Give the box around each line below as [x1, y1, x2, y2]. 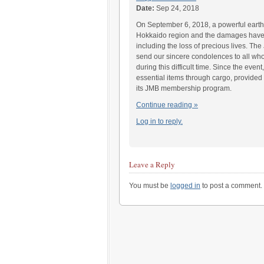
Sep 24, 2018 [154, 4, 199, 12]
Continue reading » [136, 100, 198, 109]
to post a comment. [200, 181, 262, 190]
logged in [170, 181, 200, 190]
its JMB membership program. [136, 84, 232, 93]
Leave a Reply [129, 159, 175, 170]
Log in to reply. [136, 117, 183, 126]
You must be [129, 181, 170, 190]
